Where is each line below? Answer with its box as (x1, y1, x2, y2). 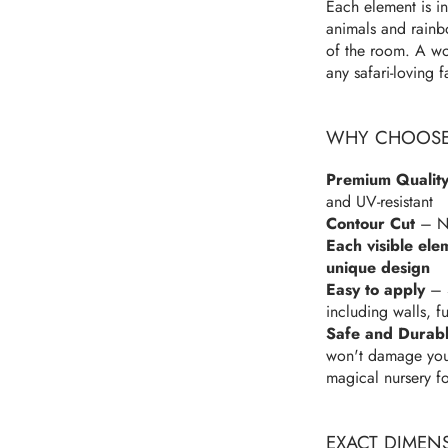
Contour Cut (326, 212, 416, 236)
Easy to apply (326, 278, 426, 302)
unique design (326, 256, 431, 280)
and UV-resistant (326, 190, 434, 214)
